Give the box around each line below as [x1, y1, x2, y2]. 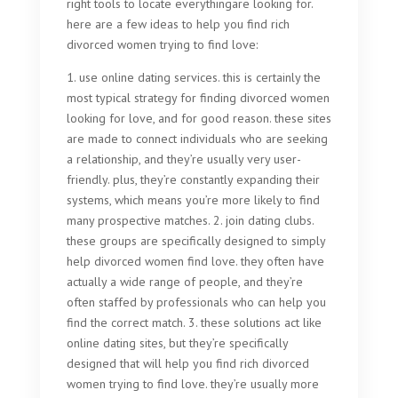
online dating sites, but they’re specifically [66, 335, 288, 351]
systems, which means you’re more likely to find [66, 192, 320, 208]
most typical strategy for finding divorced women [66, 90, 330, 106]
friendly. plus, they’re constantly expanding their [66, 171, 320, 187]
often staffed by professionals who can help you [66, 294, 326, 310]
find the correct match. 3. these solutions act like [66, 314, 322, 330]
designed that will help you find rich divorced [66, 355, 309, 371]
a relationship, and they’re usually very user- [66, 151, 301, 167]
